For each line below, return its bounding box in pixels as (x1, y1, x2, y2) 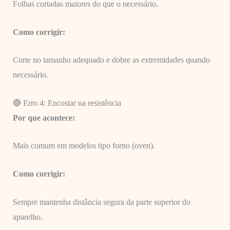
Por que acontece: (12, 113, 75, 122)
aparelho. (12, 212, 43, 221)
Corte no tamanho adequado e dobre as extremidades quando (12, 55, 210, 65)
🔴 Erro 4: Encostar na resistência (12, 98, 121, 107)
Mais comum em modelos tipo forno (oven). (12, 141, 155, 150)
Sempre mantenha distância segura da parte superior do (12, 197, 190, 206)
